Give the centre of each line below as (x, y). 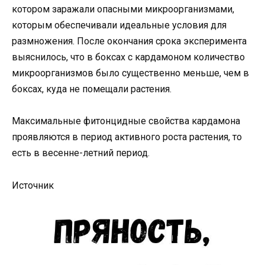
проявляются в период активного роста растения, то (127, 137)
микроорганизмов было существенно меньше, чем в (130, 73)
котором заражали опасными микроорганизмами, (123, 9)
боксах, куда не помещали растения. (92, 89)
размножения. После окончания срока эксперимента (129, 41)
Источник (33, 185)
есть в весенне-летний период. (81, 153)
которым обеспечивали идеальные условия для (119, 25)
